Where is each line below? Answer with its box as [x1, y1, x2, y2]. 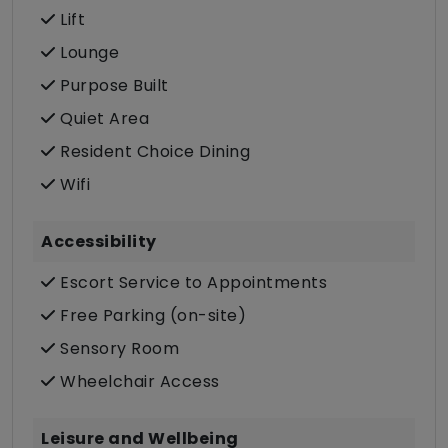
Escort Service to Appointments [55, 271, 327, 295]
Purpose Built [55, 74, 169, 98]
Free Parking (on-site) [55, 304, 246, 328]
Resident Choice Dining [55, 140, 250, 164]
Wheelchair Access [55, 370, 220, 394]
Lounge [55, 41, 119, 65]
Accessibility [41, 230, 157, 254]
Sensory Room [55, 337, 179, 361]
